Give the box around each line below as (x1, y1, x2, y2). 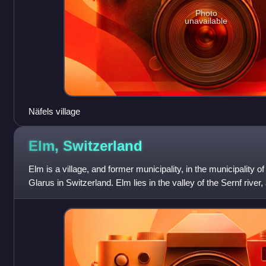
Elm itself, (28, 191, 66, 201)
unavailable (185, 16, 228, 26)
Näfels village (28, 106, 80, 116)
